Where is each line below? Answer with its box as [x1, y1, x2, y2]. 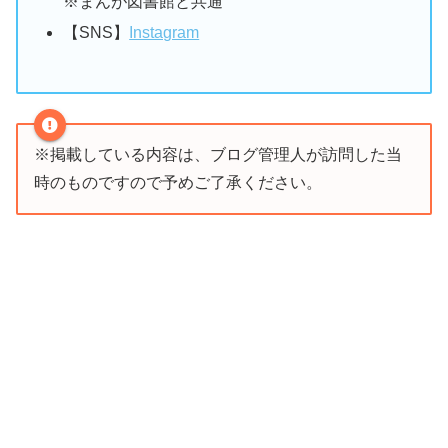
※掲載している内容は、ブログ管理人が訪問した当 [34, 146, 402, 164]
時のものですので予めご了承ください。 [34, 174, 322, 192]
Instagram [129, 24, 200, 42]
